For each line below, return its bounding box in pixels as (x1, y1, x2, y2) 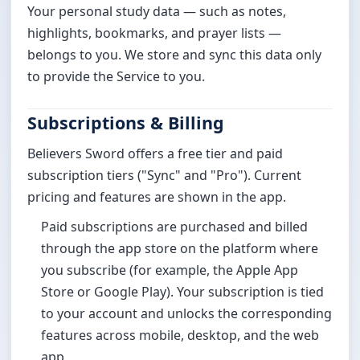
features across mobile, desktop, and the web (41, 326, 319, 345)
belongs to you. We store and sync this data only (27, 45, 322, 63)
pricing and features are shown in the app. (27, 187, 287, 206)
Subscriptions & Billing (27, 111, 225, 135)
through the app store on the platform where (41, 239, 318, 258)
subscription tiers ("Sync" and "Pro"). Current (27, 166, 302, 184)
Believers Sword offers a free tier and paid (27, 144, 284, 162)
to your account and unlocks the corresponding (41, 305, 332, 323)
